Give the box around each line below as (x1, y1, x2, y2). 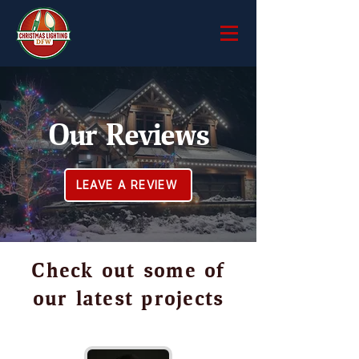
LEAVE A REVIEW (75, 179, 178, 192)
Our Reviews (48, 123, 208, 152)
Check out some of (31, 262, 225, 282)
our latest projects (32, 290, 224, 310)
